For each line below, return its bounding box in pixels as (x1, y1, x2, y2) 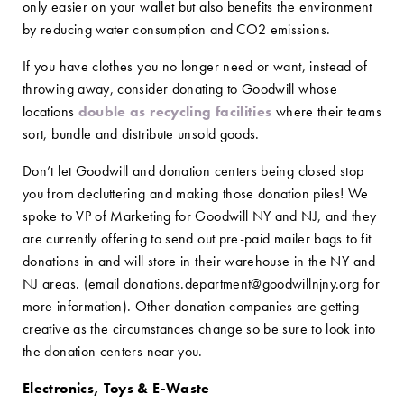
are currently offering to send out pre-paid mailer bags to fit (23, 229, 372, 248)
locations (23, 102, 78, 121)
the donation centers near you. (23, 342, 203, 361)
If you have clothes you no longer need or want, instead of (23, 57, 367, 76)
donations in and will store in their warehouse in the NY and (23, 252, 376, 271)
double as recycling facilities (78, 102, 272, 121)
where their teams (271, 102, 381, 121)
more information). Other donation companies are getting (23, 297, 360, 316)
